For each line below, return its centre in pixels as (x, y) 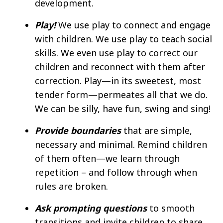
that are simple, (157, 130)
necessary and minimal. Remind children (121, 144)
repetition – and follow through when (116, 172)
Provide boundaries (78, 130)
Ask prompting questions (91, 208)
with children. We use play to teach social (123, 39)
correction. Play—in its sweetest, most (118, 80)
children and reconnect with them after (120, 66)
